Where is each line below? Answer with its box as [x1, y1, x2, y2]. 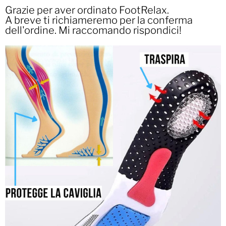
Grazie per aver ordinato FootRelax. [5, 4, 169, 16]
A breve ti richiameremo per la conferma [5, 14, 193, 26]
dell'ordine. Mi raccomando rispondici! [5, 24, 182, 36]
